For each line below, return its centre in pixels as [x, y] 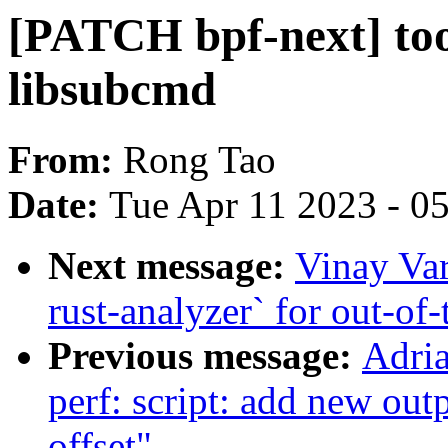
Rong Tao [199, 160]
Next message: [171, 266]
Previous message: [205, 356]
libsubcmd [112, 89]
